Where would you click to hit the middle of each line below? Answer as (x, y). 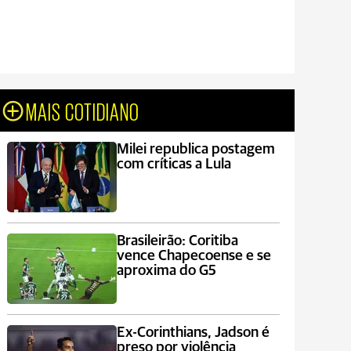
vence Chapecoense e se (194, 256)
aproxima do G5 (166, 271)
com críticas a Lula (174, 164)
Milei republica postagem (195, 149)
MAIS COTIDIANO (83, 110)
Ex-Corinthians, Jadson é (193, 333)
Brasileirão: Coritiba (177, 241)
